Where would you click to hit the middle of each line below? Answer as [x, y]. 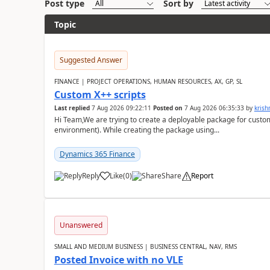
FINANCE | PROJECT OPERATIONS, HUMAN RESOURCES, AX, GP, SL [148, 81]
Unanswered [81, 225]
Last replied [72, 108]
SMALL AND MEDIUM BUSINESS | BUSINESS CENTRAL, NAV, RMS [145, 246]
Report [202, 176]
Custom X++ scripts [100, 95]
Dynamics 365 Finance [97, 154]
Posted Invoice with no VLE [118, 260]
